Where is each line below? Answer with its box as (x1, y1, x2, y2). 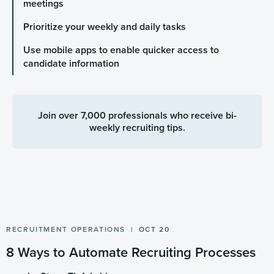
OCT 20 (138, 224, 170, 235)
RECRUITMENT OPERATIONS (6, 224, 126, 235)
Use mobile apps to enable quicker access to (23, 43, 219, 57)
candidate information (23, 56, 119, 71)
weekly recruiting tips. (89, 120, 185, 135)
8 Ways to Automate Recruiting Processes (6, 242, 256, 262)
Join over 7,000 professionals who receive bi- (37, 108, 237, 123)
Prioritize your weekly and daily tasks (23, 20, 186, 34)
